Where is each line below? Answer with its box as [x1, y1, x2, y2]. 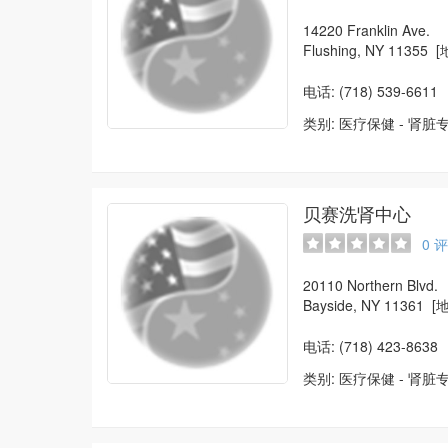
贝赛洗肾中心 [302, 200, 411, 226]
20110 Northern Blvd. [302, 275, 438, 295]
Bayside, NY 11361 [302, 295, 432, 315]
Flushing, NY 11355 [302, 40, 436, 60]
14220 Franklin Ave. [302, 20, 430, 40]
